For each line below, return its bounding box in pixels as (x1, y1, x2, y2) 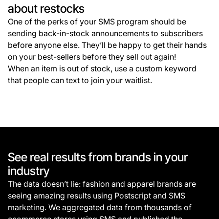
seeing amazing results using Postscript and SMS (8, 191, 185, 201)
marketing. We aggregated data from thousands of (8, 202, 192, 213)
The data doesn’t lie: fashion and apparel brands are (8, 179, 196, 189)
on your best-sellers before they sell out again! (8, 52, 176, 62)
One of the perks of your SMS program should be (8, 17, 186, 27)
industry (8, 164, 50, 178)
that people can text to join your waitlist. (8, 75, 152, 86)
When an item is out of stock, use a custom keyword (8, 64, 197, 74)
